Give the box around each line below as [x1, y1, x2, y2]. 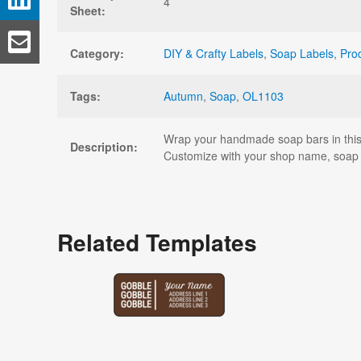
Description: [70, 138, 138, 155]
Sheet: [70, 2, 106, 19]
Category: [70, 44, 124, 61]
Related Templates [57, 225, 257, 259]
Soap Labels [270, 44, 334, 61]
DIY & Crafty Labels [164, 44, 263, 61]
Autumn [164, 87, 203, 104]
